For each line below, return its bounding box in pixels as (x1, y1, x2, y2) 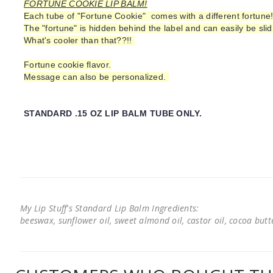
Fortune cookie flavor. (24, 60, 112, 69)
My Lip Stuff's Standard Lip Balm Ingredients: (20, 202, 199, 214)
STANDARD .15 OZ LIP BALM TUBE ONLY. (24, 108, 202, 118)
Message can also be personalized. (24, 72, 169, 82)
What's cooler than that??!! (24, 35, 135, 45)
